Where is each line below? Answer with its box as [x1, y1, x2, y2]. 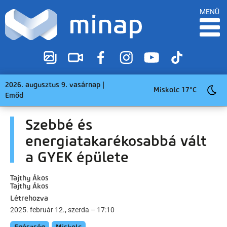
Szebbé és [25, 116, 92, 133]
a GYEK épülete [25, 148, 129, 166]
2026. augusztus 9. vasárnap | [5, 80, 104, 89]
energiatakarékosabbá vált [25, 132, 207, 149]
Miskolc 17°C [154, 86, 197, 95]
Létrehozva [10, 194, 48, 203]
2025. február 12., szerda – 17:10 [10, 205, 115, 214]
